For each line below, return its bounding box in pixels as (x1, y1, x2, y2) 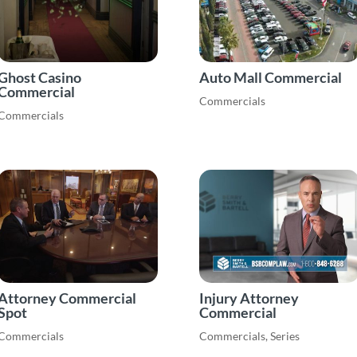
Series (270, 328, 300, 343)
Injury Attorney (199, 288, 300, 307)
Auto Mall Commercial (199, 69, 343, 87)
